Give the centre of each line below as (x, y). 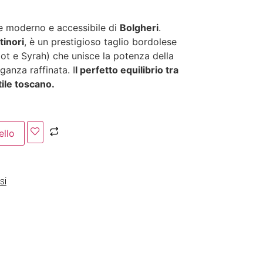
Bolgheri (139, 27)
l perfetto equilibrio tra (127, 70)
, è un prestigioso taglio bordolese (100, 41)
